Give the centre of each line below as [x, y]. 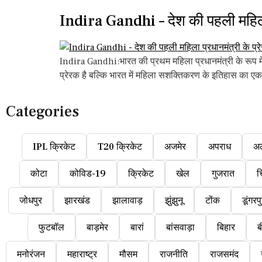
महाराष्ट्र [82, 254]
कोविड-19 [87, 174]
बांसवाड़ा [180, 227]
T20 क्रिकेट [120, 147]
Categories [42, 112]
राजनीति [174, 254]
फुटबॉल [51, 227]
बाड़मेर [97, 227]
